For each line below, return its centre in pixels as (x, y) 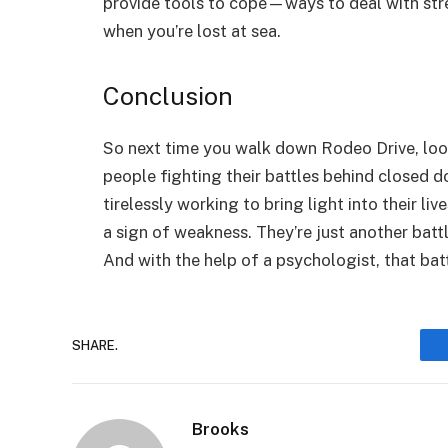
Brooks (220, 429)
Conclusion (168, 96)
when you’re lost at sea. (192, 30)
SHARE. (95, 345)
